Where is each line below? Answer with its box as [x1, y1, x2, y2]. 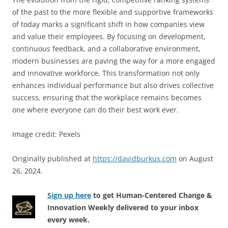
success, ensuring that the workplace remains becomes [12, 93, 202, 103]
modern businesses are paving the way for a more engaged [12, 56, 215, 66]
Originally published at [12, 154, 93, 164]
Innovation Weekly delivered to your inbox [47, 203, 198, 213]
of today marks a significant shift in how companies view [12, 19, 205, 30]
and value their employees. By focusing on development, [12, 32, 206, 42]
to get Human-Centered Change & [91, 190, 212, 201]
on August [177, 154, 213, 164]
